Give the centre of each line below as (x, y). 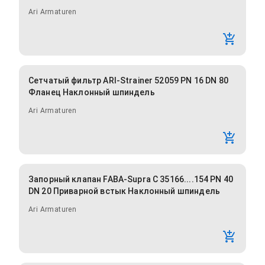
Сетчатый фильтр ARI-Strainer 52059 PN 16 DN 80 (128, 81)
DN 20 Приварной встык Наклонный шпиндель (124, 191)
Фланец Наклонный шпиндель (92, 93)
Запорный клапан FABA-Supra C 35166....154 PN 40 (131, 180)
